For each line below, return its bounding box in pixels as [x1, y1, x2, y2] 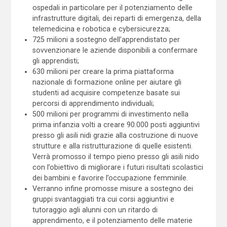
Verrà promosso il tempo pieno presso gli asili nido [32, 152, 200, 161]
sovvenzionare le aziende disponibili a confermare [32, 46, 198, 54]
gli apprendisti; [32, 56, 80, 65]
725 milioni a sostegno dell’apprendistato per [32, 35, 180, 44]
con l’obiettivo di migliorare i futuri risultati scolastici [32, 163, 204, 171]
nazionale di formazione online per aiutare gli [32, 78, 182, 86]
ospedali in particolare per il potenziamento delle [32, 3, 193, 12]
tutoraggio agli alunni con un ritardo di [32, 205, 158, 214]
